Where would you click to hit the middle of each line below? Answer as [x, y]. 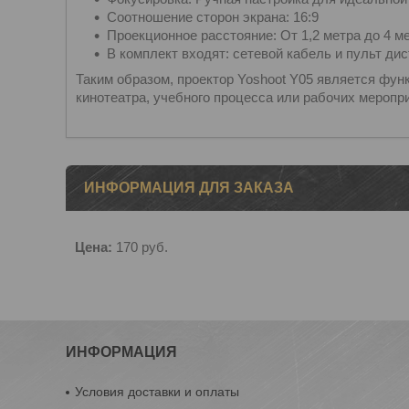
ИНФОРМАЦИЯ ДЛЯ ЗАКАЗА [189, 188]
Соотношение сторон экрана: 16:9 [213, 17]
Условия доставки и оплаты [157, 392]
